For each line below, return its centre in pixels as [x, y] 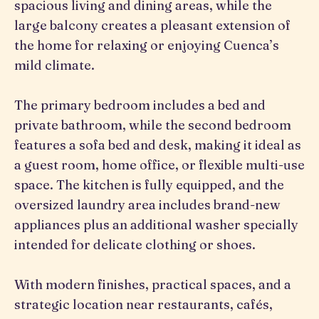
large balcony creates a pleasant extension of [152, 25]
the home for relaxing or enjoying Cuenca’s [147, 45]
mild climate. [54, 65]
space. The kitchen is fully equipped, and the [149, 185]
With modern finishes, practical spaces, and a [153, 284]
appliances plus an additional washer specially [156, 225]
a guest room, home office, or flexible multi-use [159, 165]
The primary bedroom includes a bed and [140, 105]
